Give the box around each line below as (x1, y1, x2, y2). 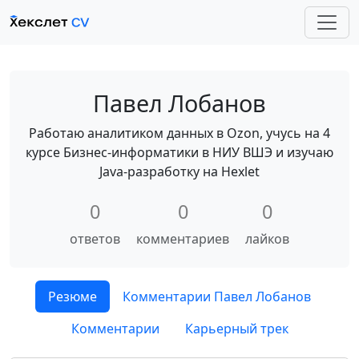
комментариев (136, 230, 229, 248)
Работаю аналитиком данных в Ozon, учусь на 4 (29, 124, 330, 142)
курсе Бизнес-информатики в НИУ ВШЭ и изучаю (26, 143, 333, 161)
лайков (245, 230, 289, 248)
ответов (70, 230, 120, 248)
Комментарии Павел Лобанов (123, 288, 311, 305)
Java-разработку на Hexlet (99, 163, 260, 180)
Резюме (48, 288, 97, 305)
